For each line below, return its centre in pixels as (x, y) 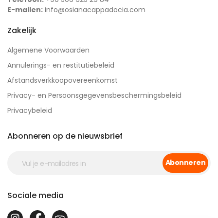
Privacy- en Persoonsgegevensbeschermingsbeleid (94, 96)
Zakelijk (22, 31)
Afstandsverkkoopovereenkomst (63, 81)
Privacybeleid (30, 111)
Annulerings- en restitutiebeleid (61, 65)
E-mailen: (25, 10)
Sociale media (36, 196)
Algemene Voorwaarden (48, 50)
